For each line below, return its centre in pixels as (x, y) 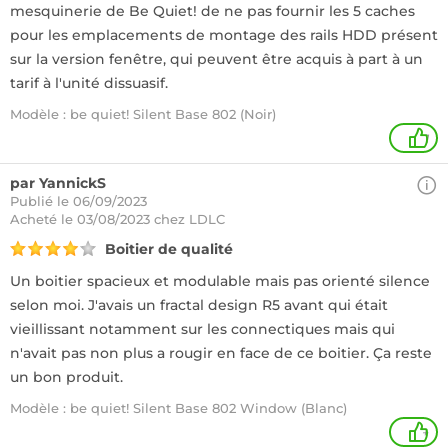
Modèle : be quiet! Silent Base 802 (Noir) (143, 114)
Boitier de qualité (169, 249)
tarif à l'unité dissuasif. (89, 83)
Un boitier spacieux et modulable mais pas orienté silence (220, 281)
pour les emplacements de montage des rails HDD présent (224, 35)
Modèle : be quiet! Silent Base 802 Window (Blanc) (178, 408)
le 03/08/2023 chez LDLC (143, 219)
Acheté (35, 219)
